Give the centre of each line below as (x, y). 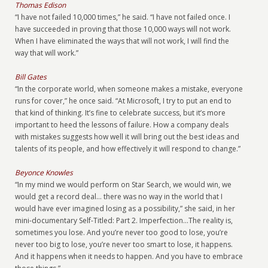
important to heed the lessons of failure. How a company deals (122, 125)
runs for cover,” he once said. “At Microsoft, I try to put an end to (124, 101)
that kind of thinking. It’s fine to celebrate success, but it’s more (121, 113)
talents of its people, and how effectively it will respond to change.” (128, 149)
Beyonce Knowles (44, 173)
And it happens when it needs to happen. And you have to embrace (129, 256)
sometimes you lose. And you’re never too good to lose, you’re (122, 232)
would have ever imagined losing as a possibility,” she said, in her (125, 208)
